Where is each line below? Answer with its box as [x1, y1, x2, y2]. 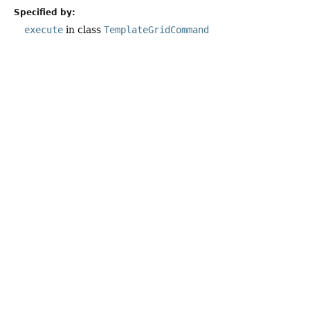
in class [63, 24, 104, 36]
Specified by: [14, 8, 75, 18]
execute [24, 24, 63, 36]
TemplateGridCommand [104, 24, 209, 36]
